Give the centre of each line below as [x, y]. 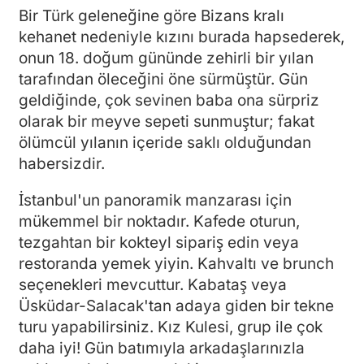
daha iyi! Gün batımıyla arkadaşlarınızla [162, 348]
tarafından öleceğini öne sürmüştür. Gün [163, 79]
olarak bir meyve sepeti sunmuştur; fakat [167, 121]
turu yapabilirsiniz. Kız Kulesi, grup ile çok [171, 327]
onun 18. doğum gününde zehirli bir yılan [166, 58]
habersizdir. [62, 163]
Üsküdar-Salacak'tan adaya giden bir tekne [176, 305]
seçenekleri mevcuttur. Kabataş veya [153, 284]
